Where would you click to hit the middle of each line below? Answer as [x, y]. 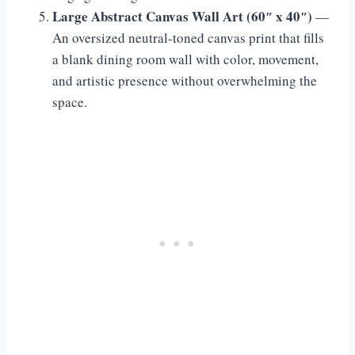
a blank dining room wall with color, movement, [185, 59]
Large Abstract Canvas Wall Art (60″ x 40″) [182, 17]
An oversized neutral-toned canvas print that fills [188, 38]
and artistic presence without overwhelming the [185, 81]
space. [70, 102]
